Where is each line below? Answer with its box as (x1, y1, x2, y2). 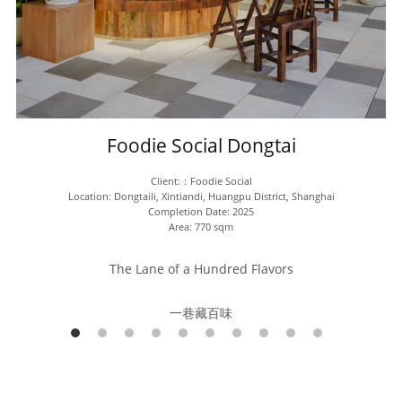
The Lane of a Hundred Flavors (109, 260, 293, 278)
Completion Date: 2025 (148, 205, 255, 219)
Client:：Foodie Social (150, 174, 252, 188)
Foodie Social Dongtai (106, 133, 296, 159)
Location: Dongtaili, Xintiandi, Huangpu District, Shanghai (67, 189, 335, 204)
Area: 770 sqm (169, 220, 234, 234)
